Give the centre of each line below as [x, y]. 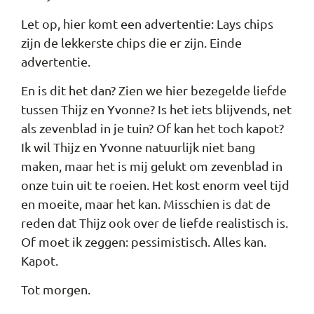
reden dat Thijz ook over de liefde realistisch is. [155, 223]
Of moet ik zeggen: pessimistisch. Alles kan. [144, 242]
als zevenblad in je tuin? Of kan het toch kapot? [152, 128]
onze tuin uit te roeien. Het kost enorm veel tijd [155, 185]
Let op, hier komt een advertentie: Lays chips [147, 23]
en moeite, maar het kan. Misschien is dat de [146, 204]
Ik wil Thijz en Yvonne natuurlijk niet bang [138, 147]
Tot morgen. [56, 289]
